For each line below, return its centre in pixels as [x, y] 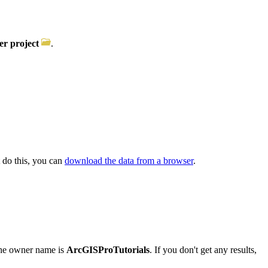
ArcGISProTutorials [108, 249]
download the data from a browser [129, 161]
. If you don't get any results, [203, 249]
